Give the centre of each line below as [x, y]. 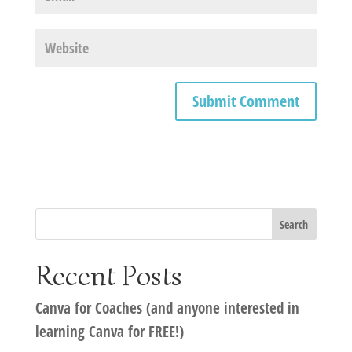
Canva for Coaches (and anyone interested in [167, 308]
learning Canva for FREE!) [109, 332]
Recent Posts [108, 276]
